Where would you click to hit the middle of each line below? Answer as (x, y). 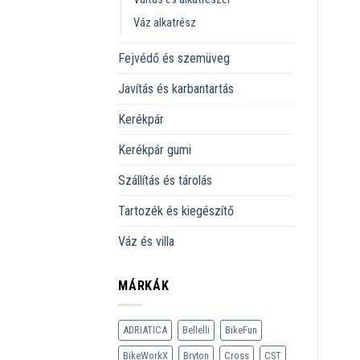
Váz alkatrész (165, 22)
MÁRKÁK (144, 285)
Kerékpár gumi (155, 149)
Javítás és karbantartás (176, 88)
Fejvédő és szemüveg (174, 58)
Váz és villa (146, 241)
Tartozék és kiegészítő (176, 211)
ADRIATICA (145, 330)
